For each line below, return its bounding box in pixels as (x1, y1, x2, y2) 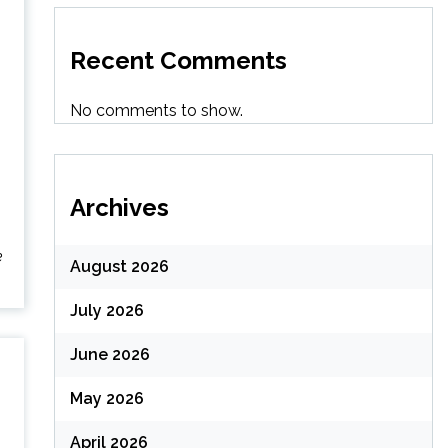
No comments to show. (69, 100, 243, 120)
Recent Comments (69, 45, 287, 75)
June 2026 (69, 345, 150, 365)
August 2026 (69, 257, 169, 277)
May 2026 (69, 389, 144, 409)
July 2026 (69, 301, 144, 321)
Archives (69, 192, 169, 222)
